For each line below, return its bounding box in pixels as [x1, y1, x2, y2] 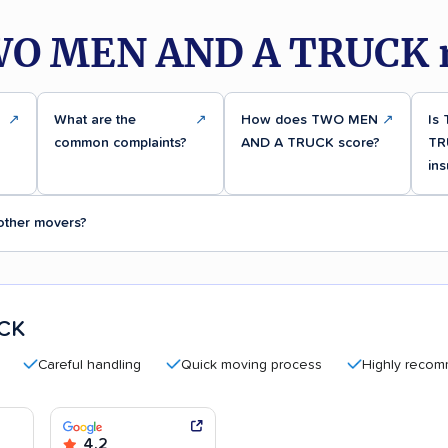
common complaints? [54, 135, 188, 150]
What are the [54, 112, 137, 127]
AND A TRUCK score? [241, 135, 381, 150]
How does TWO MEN [241, 112, 379, 127]
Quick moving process [138, 357, 279, 372]
